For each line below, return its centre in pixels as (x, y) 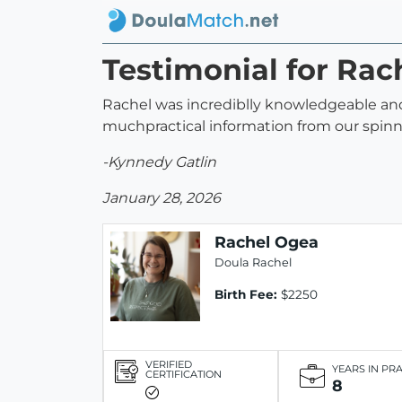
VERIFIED (169, 364)
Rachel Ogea (267, 242)
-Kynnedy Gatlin (159, 162)
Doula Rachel (253, 263)
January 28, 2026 (162, 198)
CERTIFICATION (184, 374)
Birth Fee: (246, 295)
